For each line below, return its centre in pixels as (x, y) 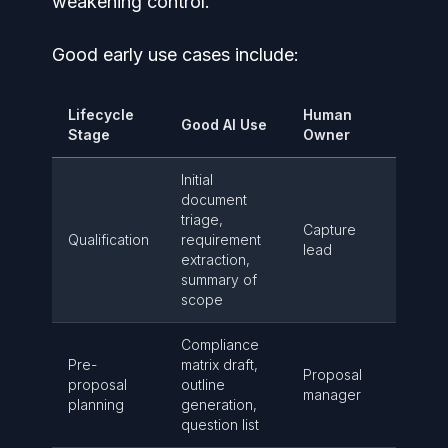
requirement (221, 239)
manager (332, 394)
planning (96, 404)
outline (203, 384)
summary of (219, 279)
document (214, 199)
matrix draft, (219, 364)
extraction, (215, 259)
